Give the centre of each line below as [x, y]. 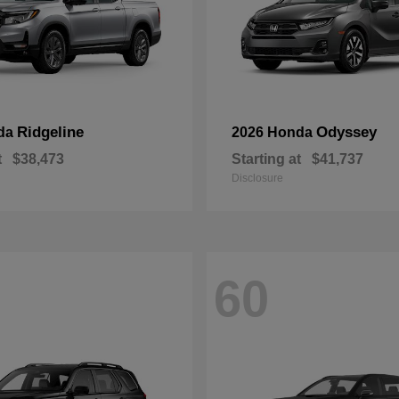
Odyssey [346, 132]
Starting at [266, 159]
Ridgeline [50, 132]
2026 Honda [274, 132]
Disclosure [257, 178]
